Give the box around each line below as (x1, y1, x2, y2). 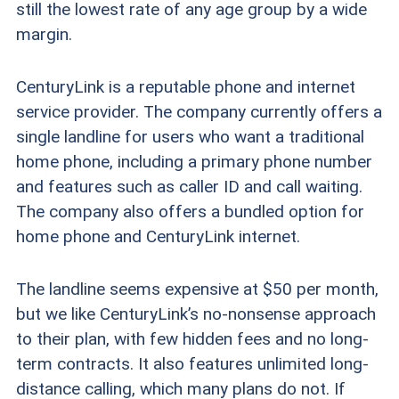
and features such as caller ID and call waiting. (15, 175, 362, 197)
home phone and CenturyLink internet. (15, 225, 300, 247)
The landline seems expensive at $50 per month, (15, 278, 379, 299)
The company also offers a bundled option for (15, 200, 364, 222)
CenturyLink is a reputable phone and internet (15, 76, 355, 97)
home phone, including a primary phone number (15, 151, 372, 172)
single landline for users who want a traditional (15, 126, 364, 147)
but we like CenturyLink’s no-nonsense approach (15, 303, 376, 324)
